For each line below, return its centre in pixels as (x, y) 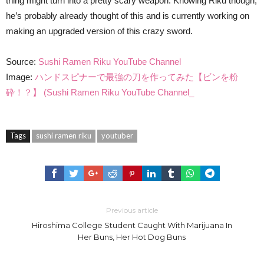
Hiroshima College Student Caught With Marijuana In (132, 225)
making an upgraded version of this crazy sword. (99, 31)
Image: (20, 77)
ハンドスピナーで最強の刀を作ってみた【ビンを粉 (136, 77)
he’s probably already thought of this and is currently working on (128, 15)
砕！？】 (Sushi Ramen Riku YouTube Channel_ (100, 92)
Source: (22, 61)
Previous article (132, 210)
